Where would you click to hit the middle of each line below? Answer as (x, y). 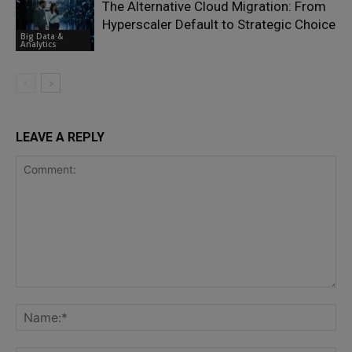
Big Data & (42, 37)
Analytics (38, 44)
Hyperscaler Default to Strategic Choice (219, 24)
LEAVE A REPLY (60, 137)
